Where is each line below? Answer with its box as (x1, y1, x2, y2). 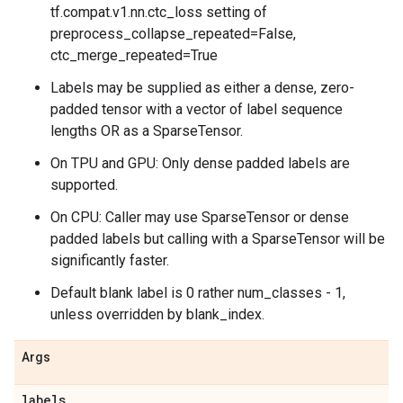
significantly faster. (50, 252, 169, 269)
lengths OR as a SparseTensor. (50, 122, 243, 139)
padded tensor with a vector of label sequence (50, 101, 343, 118)
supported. (50, 176, 118, 193)
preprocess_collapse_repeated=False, (50, 25, 296, 42)
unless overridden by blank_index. (50, 306, 264, 323)
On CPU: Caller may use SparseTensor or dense (50, 209, 349, 226)
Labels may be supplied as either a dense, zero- (50, 79, 354, 96)
